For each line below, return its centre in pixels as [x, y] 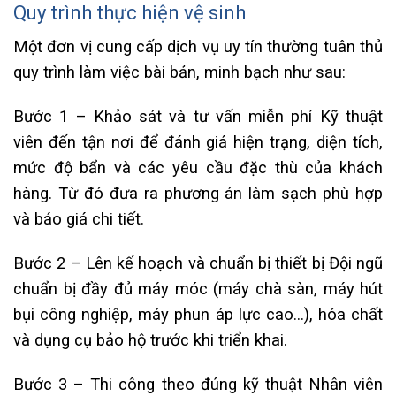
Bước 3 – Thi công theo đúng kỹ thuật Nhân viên [198, 384]
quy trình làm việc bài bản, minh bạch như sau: [179, 72]
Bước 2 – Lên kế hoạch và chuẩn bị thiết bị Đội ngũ [198, 263]
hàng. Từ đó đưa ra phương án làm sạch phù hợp [198, 193]
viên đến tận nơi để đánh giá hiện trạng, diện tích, [198, 142]
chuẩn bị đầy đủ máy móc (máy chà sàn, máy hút [198, 288]
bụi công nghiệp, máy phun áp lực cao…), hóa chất [198, 314]
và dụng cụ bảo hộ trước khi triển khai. [150, 339]
